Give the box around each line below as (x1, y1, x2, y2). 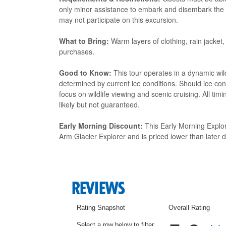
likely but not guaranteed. (59, 99, 140, 109)
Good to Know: (59, 68, 111, 78)
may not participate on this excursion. (59, 15, 178, 25)
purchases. (59, 46, 94, 56)
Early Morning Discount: (59, 121, 143, 131)
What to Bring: (59, 36, 109, 46)
